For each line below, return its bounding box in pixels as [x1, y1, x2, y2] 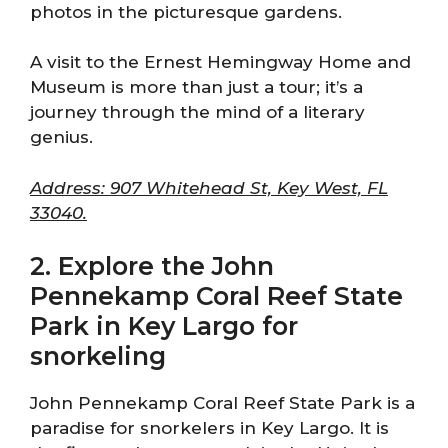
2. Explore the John [30, 251, 274, 281]
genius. [30, 127, 93, 147]
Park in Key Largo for [30, 311, 298, 341]
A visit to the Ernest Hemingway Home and [30, 52, 411, 72]
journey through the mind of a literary [30, 102, 365, 122]
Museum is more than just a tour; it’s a [30, 77, 363, 97]
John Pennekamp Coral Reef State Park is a [30, 393, 415, 413]
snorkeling [30, 341, 166, 371]
